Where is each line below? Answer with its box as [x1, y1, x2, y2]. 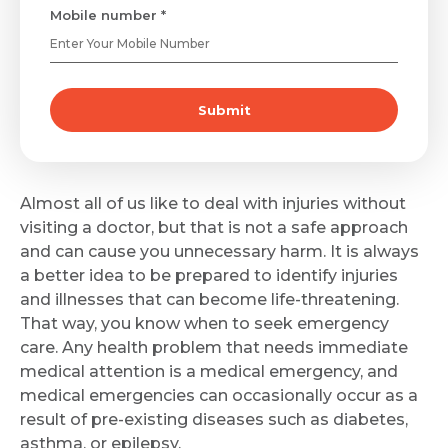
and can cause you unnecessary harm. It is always [20, 242, 419, 262]
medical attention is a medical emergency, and [20, 362, 398, 382]
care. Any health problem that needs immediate [20, 338, 408, 358]
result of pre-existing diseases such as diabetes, [20, 410, 408, 430]
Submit [197, 102, 251, 119]
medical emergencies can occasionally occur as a [20, 386, 418, 406]
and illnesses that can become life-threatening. [20, 290, 399, 310]
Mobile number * [50, 7, 166, 24]
